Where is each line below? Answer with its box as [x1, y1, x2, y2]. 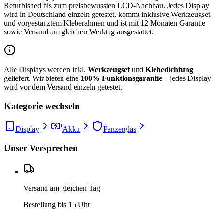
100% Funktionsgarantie [80, 74, 162, 82]
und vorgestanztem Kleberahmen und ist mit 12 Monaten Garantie [4, 18, 205, 27]
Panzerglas [103, 125, 136, 134]
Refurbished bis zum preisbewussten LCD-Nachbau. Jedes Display [4, 1, 209, 10]
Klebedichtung [145, 65, 193, 74]
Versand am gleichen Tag [23, 184, 100, 192]
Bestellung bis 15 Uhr [23, 200, 90, 209]
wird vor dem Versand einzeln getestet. [4, 82, 122, 91]
